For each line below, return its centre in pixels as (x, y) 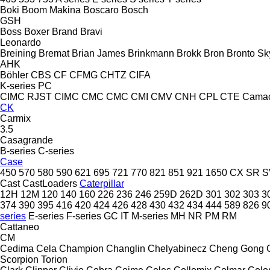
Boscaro (101, 10)
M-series (150, 216)
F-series (84, 216)
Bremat (54, 53)
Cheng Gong (237, 248)
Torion (54, 259)
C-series (56, 151)
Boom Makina (51, 10)
